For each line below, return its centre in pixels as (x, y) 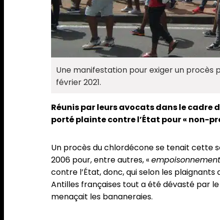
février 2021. (79, 82)
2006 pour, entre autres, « (101, 160)
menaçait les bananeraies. (102, 197)
